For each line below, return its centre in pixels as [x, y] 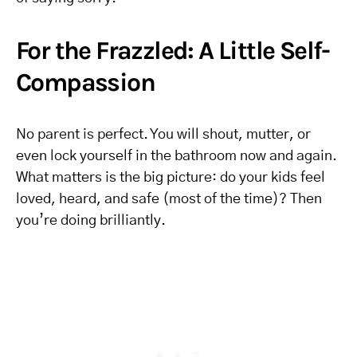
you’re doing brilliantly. [91, 221]
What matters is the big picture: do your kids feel [171, 178]
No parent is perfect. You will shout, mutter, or [163, 135]
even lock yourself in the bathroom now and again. [177, 156]
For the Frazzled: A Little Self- [173, 51]
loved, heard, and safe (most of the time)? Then [169, 199]
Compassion [85, 82]
